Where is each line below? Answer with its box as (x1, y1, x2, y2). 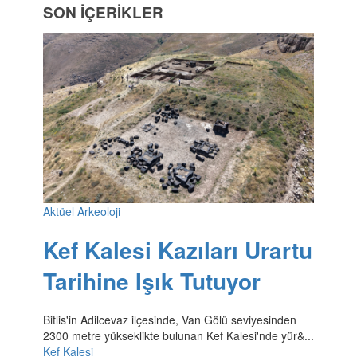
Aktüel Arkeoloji (42, 203, 120, 220)
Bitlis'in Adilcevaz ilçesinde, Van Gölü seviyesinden (42, 311, 296, 328)
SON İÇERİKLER (42, 2, 163, 24)
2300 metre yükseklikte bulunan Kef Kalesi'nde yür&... (42, 327, 314, 343)
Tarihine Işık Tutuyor (42, 265, 261, 298)
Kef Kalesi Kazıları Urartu (42, 233, 312, 267)
